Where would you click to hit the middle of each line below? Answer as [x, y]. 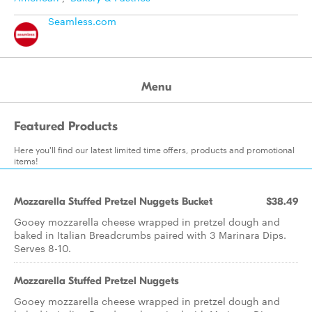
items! [26, 160]
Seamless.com [82, 21]
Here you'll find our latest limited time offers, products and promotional [154, 149]
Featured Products [66, 126]
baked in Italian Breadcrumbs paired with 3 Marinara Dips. [150, 235]
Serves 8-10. [42, 248]
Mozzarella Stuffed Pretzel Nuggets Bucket [113, 201]
